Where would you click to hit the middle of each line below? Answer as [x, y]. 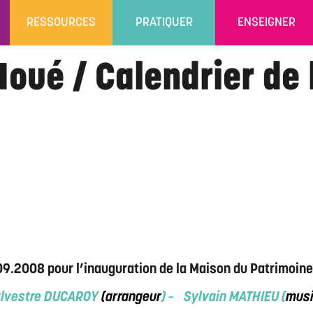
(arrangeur [131, 297]
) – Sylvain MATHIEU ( [224, 297]
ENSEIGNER [267, 22]
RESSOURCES [61, 22]
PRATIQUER [164, 22]
